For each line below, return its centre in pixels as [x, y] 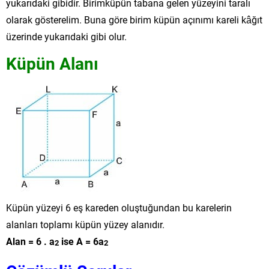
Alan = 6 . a [30, 241]
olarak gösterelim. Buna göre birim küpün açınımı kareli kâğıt [134, 19]
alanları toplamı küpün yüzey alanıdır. [85, 224]
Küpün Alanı [52, 63]
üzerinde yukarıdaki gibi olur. [66, 36]
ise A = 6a [81, 241]
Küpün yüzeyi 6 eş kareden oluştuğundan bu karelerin [119, 207]
